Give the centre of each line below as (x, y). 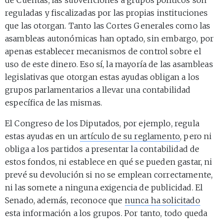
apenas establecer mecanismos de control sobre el (103, 51)
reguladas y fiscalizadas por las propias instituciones (107, 13)
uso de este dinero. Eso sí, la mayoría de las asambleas (109, 64)
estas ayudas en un (43, 136)
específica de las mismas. (54, 102)
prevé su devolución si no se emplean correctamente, (109, 174)
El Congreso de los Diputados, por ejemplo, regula (102, 123)
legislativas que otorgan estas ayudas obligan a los (102, 77)
